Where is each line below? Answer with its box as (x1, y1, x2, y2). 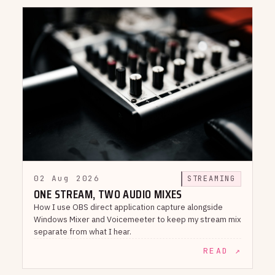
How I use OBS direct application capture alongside (34, 201, 223, 212)
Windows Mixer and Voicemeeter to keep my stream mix (34, 214, 241, 225)
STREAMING (187, 173, 236, 184)
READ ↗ (203, 245, 241, 256)
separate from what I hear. (34, 226, 131, 237)
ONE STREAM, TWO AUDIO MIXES (34, 184, 182, 204)
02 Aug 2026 (34, 173, 101, 184)
